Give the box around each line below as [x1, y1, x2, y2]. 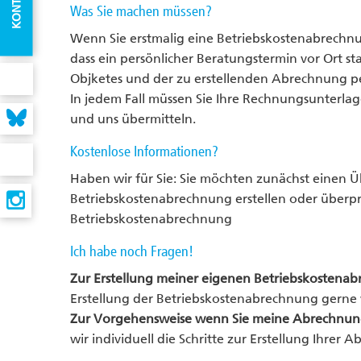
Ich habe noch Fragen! [70, 243, 193, 260]
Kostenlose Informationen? [70, 143, 218, 160]
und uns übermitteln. [70, 111, 196, 127]
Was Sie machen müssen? [70, 2, 212, 20]
